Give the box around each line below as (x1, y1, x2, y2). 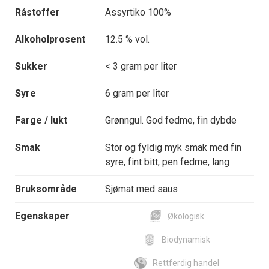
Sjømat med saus (105, 183, 178, 195)
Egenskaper (15, 210, 70, 222)
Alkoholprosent (15, 34, 85, 46)
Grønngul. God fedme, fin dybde (105, 115, 237, 127)
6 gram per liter (105, 88, 169, 100)
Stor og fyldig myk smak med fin (105, 142, 241, 154)
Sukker (15, 61, 47, 73)
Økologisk (167, 211, 204, 222)
